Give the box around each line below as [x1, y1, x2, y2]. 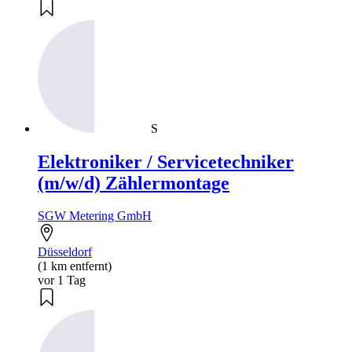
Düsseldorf [38, 245, 92, 259]
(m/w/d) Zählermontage [38, 172, 229, 193]
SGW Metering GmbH [38, 209, 152, 223]
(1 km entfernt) [38, 259, 112, 273]
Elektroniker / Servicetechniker [38, 151, 294, 172]
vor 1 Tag [38, 273, 86, 288]
